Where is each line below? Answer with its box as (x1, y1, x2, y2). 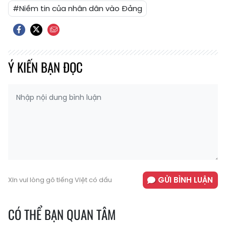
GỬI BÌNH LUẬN (158, 174, 213, 185)
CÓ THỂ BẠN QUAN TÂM (8, 204, 116, 223)
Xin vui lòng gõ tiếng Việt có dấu (8, 175, 112, 185)
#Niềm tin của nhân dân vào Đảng (13, 3, 142, 14)
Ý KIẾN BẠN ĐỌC (8, 58, 83, 77)
